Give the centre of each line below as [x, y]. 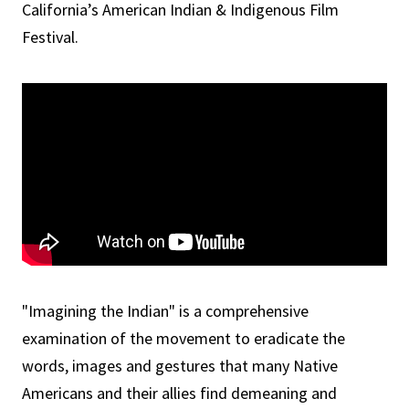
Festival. [50, 37]
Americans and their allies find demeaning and [179, 393]
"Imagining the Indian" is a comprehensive [165, 311]
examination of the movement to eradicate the [184, 338]
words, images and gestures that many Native [180, 366]
